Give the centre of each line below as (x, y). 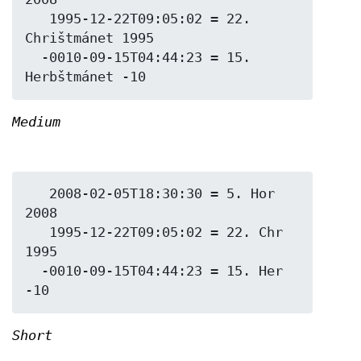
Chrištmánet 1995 (89, 39)
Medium (36, 122)
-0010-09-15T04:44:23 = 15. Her (33, 271)
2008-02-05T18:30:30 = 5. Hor (37, 194)
